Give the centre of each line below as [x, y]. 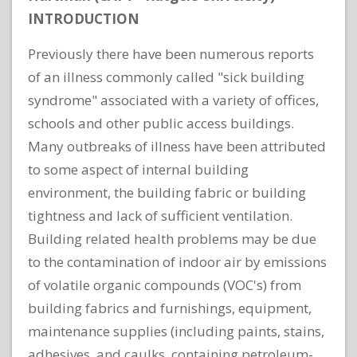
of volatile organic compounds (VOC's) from [165, 285]
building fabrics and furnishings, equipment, [170, 308]
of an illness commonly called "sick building [166, 77]
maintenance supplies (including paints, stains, [176, 331]
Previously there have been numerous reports [171, 54]
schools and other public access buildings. [161, 124]
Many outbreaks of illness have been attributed [177, 147]
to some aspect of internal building [138, 170]
